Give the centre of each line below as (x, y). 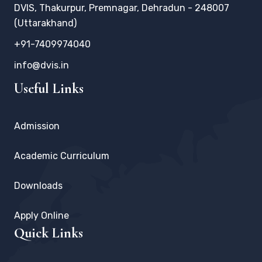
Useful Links (49, 89)
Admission (37, 126)
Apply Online (42, 216)
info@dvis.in (42, 65)
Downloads (38, 186)
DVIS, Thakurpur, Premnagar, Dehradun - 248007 (122, 8)
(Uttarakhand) (45, 23)
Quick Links (49, 233)
